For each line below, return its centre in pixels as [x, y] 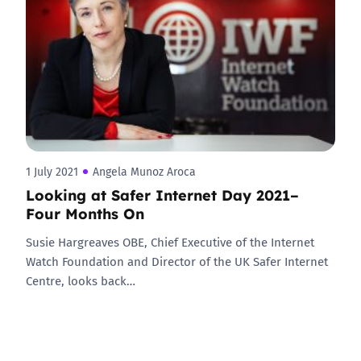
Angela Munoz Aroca [144, 172]
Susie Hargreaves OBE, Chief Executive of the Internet [170, 242]
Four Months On [85, 213]
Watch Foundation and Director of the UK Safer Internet [177, 261]
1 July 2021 [52, 172]
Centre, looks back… [81, 280]
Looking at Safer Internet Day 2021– [162, 194]
